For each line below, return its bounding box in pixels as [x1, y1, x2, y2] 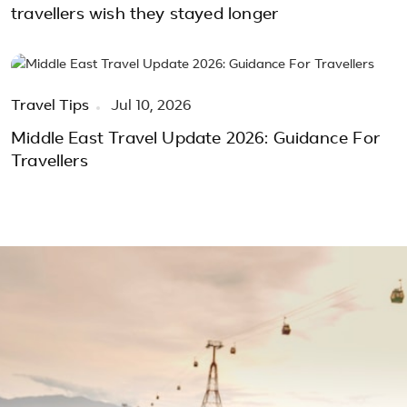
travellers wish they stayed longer [11, 5, 279, 24]
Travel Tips [11, 99, 89, 114]
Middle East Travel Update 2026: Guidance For [11, 131, 380, 148]
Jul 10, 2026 [107, 99, 192, 114]
